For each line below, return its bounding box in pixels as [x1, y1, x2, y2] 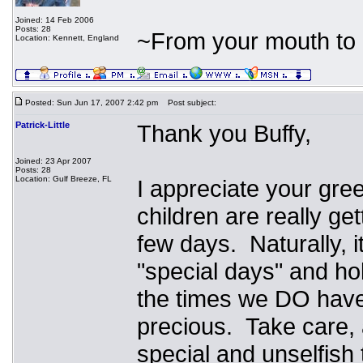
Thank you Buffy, [137, 120, 311, 147]
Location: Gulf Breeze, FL [15, 174, 112, 183]
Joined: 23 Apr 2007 [15, 156, 92, 165]
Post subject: [160, 98, 216, 107]
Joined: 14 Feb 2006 [15, 15, 94, 24]
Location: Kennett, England [15, 33, 119, 42]
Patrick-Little [15, 120, 70, 130]
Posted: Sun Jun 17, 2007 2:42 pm [23, 98, 158, 107]
